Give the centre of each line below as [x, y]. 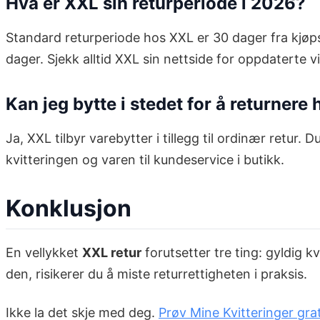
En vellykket [44, 253]
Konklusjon [69, 209]
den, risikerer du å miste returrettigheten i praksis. [156, 274]
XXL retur [112, 253]
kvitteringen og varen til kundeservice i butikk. [145, 160]
